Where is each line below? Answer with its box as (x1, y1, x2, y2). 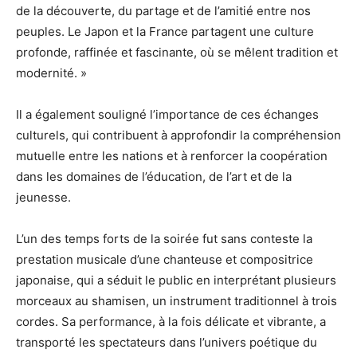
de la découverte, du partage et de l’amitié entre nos (16, 3, 311, 18)
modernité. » (16, 65, 87, 80)
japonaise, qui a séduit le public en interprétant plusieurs (16, 273, 336, 288)
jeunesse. (16, 190, 71, 205)
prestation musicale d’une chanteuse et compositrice (16, 252, 313, 267)
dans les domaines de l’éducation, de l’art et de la (16, 169, 292, 184)
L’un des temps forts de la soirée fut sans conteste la (16, 231, 312, 246)
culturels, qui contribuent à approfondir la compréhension (16, 127, 341, 143)
